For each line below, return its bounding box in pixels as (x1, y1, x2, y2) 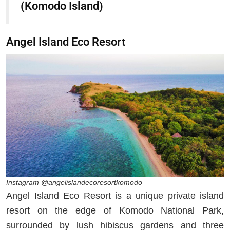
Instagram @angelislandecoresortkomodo (6, 178, 142, 186)
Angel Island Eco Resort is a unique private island (6, 190, 224, 201)
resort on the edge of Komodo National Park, (6, 205, 224, 216)
